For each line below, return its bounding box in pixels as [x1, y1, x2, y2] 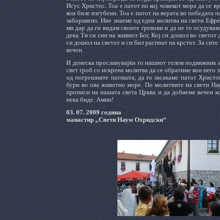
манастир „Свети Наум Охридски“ [66, 116, 166, 123]
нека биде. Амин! [66, 96, 113, 103]
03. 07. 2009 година [66, 109, 121, 116]
